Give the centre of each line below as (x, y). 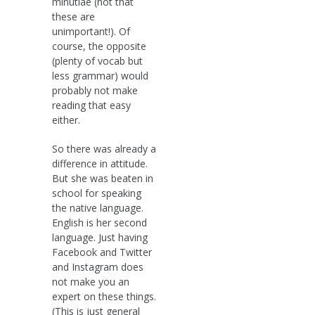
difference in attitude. (100, 163)
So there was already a (104, 148)
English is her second (99, 222)
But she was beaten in (103, 178)
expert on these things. (104, 296)
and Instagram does (98, 266)
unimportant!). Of (91, 31)
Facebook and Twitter (102, 252)
